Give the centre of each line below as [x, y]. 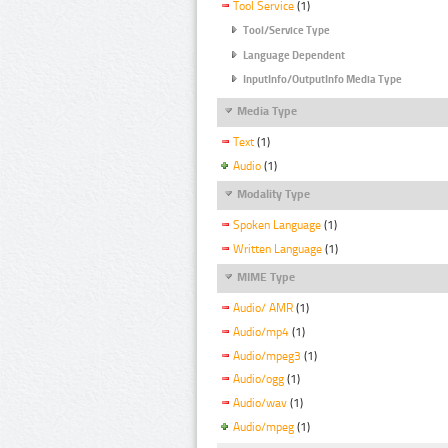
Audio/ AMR [263, 307]
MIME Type [266, 277]
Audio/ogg [258, 379]
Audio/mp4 [261, 331]
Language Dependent [294, 55]
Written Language [277, 248]
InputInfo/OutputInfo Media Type [322, 80]
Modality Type [273, 194]
